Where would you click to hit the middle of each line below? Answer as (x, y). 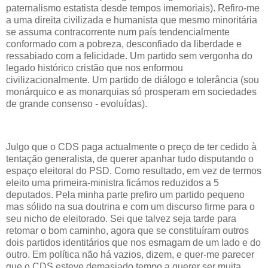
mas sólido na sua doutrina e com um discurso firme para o (130, 206)
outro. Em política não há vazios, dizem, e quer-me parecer (130, 254)
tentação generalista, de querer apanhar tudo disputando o (130, 159)
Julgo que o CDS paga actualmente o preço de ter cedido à (131, 147)
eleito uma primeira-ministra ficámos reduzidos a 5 (112, 182)
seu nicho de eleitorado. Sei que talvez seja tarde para (121, 218)
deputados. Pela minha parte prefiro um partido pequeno (125, 194)
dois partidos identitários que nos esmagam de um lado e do (133, 242)
